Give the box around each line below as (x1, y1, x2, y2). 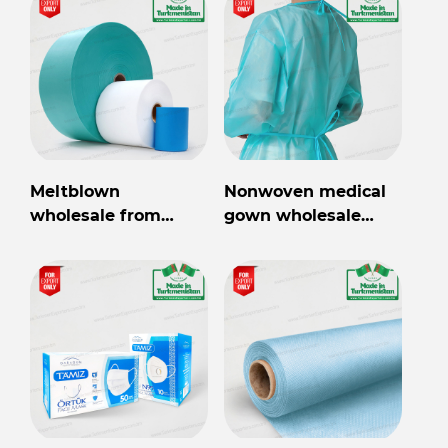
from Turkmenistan (224, 230, 389, 250)
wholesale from (30, 206, 161, 226)
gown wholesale (224, 206, 361, 226)
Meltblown (30, 182, 120, 202)
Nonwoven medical (224, 182, 386, 202)
